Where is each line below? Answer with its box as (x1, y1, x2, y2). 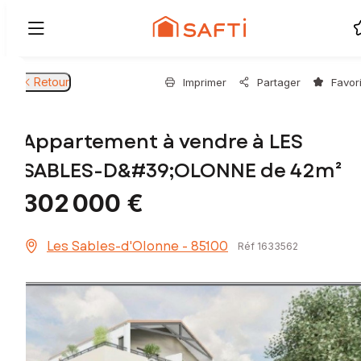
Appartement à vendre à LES (23, 127, 303, 156)
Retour (34, 75, 69, 89)
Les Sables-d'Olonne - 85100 (47, 237, 228, 256)
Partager (257, 76, 301, 89)
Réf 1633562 (238, 240, 298, 253)
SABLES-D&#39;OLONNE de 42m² (23, 156, 342, 185)
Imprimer (183, 76, 226, 89)
